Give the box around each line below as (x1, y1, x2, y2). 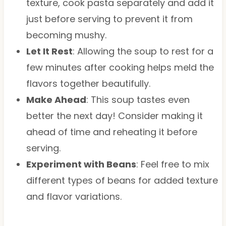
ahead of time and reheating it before (26, 125, 197, 138)
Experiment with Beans (26, 157, 136, 171)
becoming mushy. (26, 28, 106, 41)
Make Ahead (26, 93, 86, 106)
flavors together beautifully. (26, 77, 150, 90)
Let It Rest (26, 44, 73, 58)
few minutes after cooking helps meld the (26, 61, 214, 74)
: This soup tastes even (86, 93, 190, 106)
